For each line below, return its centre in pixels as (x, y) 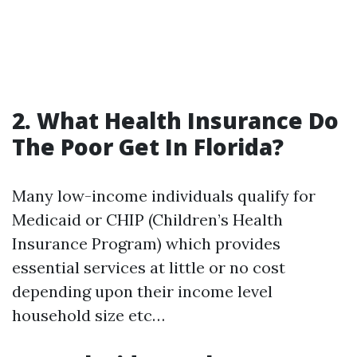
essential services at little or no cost (149, 267)
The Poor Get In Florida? (148, 147)
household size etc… (88, 315)
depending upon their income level (142, 291)
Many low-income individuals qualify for (164, 196)
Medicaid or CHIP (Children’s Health (147, 220)
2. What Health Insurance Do (175, 120)
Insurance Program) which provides (146, 243)
